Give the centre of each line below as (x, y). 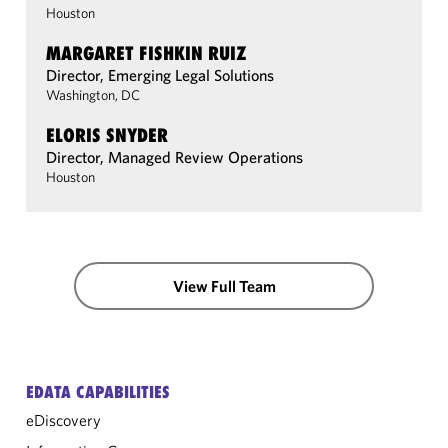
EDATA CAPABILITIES (98, 392)
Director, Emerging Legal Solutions (160, 75)
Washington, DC (93, 95)
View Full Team (224, 286)
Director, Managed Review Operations (174, 157)
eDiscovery (63, 420)
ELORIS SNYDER (107, 135)
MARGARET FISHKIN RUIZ (146, 53)
